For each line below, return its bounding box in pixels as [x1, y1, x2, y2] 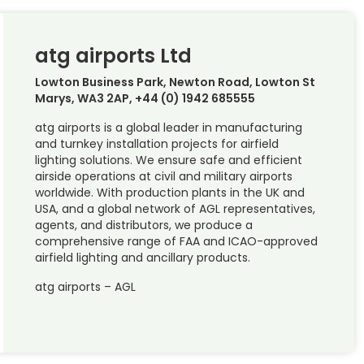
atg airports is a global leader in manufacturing [34, 119, 302, 136]
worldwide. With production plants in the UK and [34, 184, 305, 201]
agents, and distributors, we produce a [34, 216, 253, 233]
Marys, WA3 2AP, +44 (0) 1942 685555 [34, 89, 255, 106]
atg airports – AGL [34, 278, 136, 295]
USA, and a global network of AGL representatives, [34, 200, 315, 217]
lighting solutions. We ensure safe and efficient [34, 151, 302, 168]
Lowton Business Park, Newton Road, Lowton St [34, 73, 315, 90]
